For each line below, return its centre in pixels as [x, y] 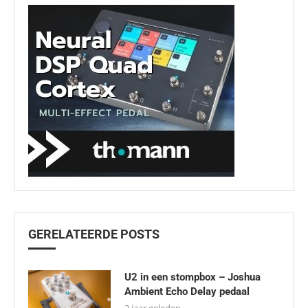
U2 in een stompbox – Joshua [192, 277]
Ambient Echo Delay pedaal [187, 292]
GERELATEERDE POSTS [94, 234]
